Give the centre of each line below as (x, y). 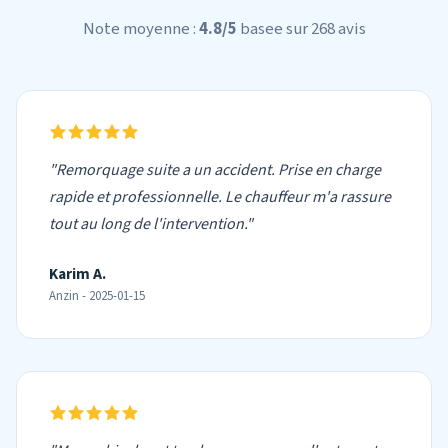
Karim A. (77, 274)
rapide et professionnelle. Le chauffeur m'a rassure (220, 197)
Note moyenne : (140, 29)
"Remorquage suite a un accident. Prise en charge (215, 170)
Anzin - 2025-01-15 (97, 296)
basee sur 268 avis (301, 29)
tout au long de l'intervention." (151, 224)
